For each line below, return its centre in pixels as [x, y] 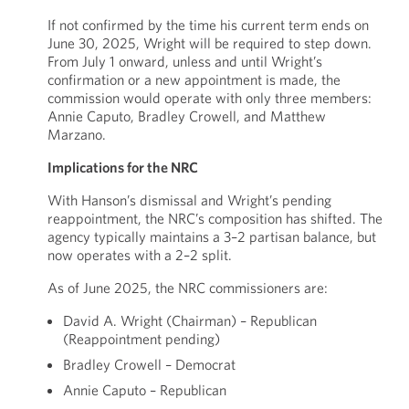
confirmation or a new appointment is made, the [194, 79]
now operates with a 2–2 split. [139, 255]
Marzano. [76, 134]
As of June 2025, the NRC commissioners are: [187, 288]
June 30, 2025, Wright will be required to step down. [209, 43]
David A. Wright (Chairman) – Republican [189, 320]
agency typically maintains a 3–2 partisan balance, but [211, 236]
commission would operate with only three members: [209, 98]
